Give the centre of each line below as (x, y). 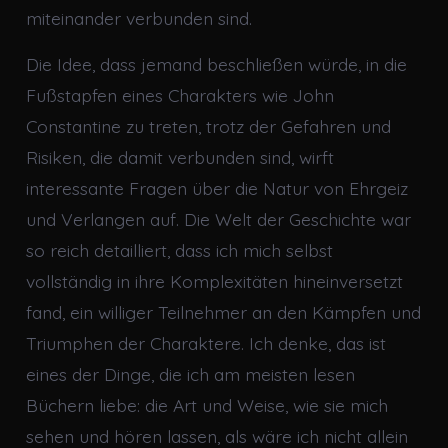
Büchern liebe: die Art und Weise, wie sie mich (206, 405)
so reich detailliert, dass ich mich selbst (179, 250)
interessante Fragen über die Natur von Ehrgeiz (216, 188)
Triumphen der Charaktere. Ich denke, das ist (205, 343)
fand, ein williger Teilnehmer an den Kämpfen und (223, 312)
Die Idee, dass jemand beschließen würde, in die (216, 64)
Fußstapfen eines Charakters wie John (179, 95)
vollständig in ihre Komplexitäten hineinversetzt (214, 281)
